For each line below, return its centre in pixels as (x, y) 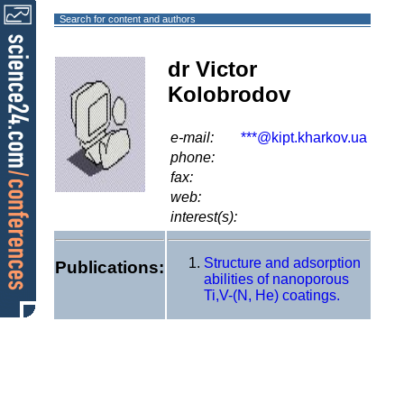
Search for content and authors (127, 19)
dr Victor (212, 69)
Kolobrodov (229, 94)
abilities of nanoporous (276, 279)
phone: (193, 157)
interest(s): (204, 216)
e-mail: (192, 137)
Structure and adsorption (282, 263)
